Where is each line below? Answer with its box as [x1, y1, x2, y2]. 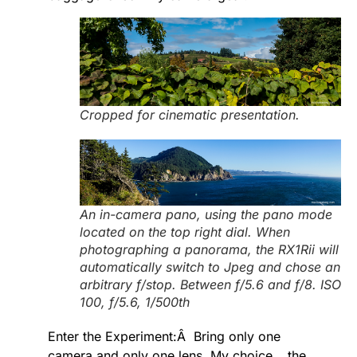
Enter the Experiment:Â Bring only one [48, 328, 280, 345]
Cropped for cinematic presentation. [80, 106, 300, 123]
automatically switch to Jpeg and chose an [80, 259, 340, 276]
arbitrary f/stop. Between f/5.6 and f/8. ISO [80, 277, 341, 293]
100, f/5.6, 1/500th [80, 294, 190, 311]
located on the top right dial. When [80, 224, 290, 241]
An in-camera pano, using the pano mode [80, 206, 332, 223]
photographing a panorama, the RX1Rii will [80, 241, 339, 258]
